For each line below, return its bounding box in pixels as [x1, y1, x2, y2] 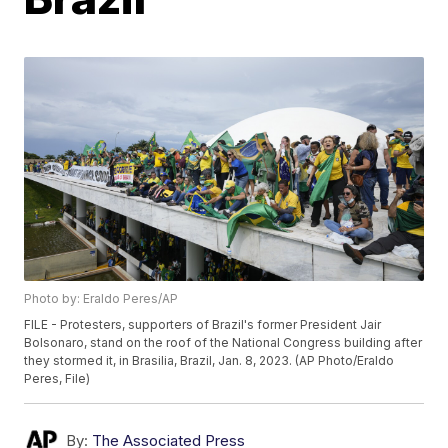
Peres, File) [24, 371, 91, 387]
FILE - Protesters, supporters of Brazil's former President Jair [24, 317, 382, 333]
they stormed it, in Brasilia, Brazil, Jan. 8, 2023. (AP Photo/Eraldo [24, 353, 395, 369]
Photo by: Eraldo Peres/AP [24, 291, 179, 307]
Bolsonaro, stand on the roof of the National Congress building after [24, 335, 423, 351]
